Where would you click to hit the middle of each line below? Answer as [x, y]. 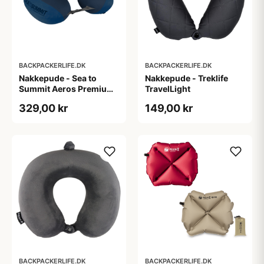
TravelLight [168, 89]
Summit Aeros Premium [67, 89]
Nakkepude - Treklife [187, 78]
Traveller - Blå [47, 99]
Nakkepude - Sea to [58, 78]
